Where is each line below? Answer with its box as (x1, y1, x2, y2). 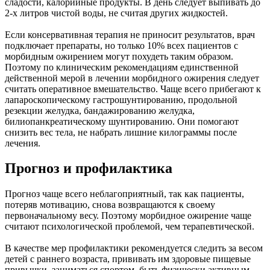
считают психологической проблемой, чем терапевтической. (5, 221, 254, 232)
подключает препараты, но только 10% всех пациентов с (5, 40, 238, 51)
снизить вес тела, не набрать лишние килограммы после (5, 127, 237, 137)
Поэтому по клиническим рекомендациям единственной (5, 61, 239, 72)
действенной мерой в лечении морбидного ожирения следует (5, 72, 259, 83)
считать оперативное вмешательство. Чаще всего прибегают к (5, 83, 261, 94)
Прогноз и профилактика (5, 160, 172, 177)
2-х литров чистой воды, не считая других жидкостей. (5, 7, 228, 18)
